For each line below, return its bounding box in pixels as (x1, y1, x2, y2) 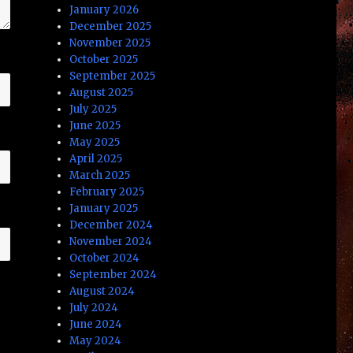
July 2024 (69, 300, 119, 314)
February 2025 (69, 184, 145, 199)
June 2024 (69, 317, 123, 331)
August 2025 (69, 85, 134, 99)
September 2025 (69, 69, 156, 83)
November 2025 (69, 35, 151, 50)
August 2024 (69, 284, 136, 298)
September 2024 (69, 267, 158, 281)
